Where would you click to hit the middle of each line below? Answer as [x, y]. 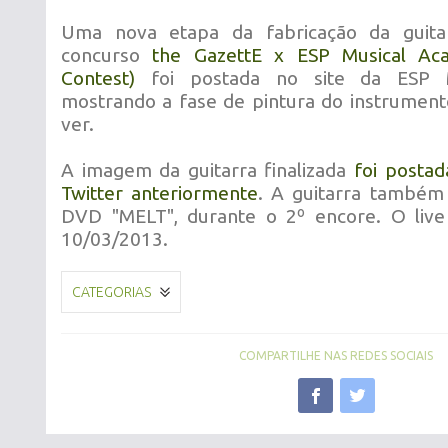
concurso [107, 55]
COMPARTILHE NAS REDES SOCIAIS [336, 355]
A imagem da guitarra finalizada [207, 170]
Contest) [98, 78]
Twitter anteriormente [160, 193]
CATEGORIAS [111, 292]
